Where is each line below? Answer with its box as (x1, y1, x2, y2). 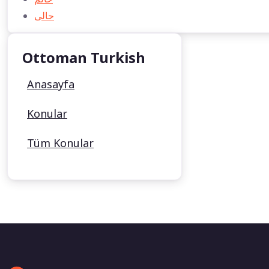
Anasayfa (27, 77, 74, 92)
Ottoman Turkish (22, 47, 145, 68)
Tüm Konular (27, 136, 94, 151)
